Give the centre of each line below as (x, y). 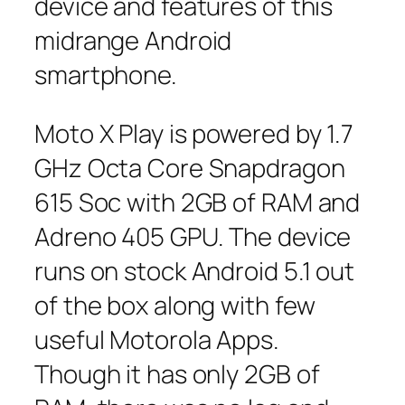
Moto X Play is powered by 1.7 (194, 134)
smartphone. (106, 74)
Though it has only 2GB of (177, 374)
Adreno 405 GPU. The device (193, 237)
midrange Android (133, 40)
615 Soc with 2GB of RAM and (198, 202)
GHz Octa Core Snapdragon (190, 168)
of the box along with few (175, 306)
